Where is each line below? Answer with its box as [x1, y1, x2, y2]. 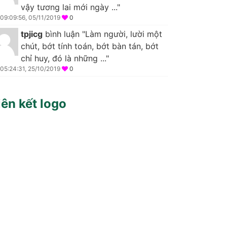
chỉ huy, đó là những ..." [21, 53, 109, 63]
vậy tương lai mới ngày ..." [21, 2, 120, 12]
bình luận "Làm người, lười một [43, 28, 162, 39]
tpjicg [21, 28, 43, 39]
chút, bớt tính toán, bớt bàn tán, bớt [21, 41, 159, 51]
